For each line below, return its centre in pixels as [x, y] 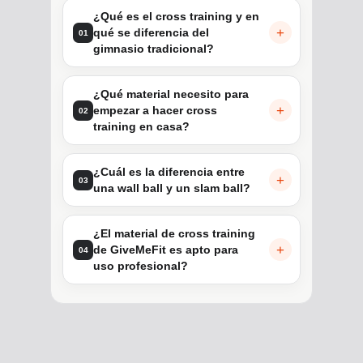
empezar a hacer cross [155, 111]
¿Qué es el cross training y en [176, 17]
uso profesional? [141, 266]
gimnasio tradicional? [154, 49]
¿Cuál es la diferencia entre [169, 172]
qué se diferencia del [151, 33]
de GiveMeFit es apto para [166, 250]
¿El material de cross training [174, 234]
